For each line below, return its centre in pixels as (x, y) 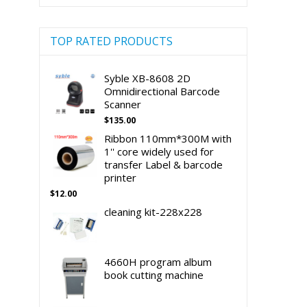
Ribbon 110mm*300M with (168, 138)
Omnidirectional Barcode (162, 91)
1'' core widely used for (159, 151)
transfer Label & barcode (163, 164)
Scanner (122, 104)
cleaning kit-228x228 (153, 211)
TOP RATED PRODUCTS (111, 41)
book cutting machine (153, 274)
